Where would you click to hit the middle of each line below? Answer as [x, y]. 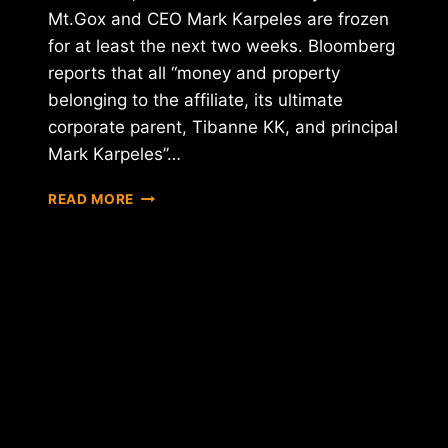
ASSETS [162, 257]
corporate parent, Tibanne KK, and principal [223, 127]
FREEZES [165, 236]
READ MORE [91, 199]
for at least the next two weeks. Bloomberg [221, 46]
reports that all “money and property [194, 73]
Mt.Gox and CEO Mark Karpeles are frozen [218, 19]
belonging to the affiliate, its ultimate [195, 100]
